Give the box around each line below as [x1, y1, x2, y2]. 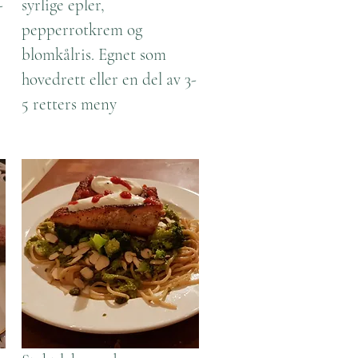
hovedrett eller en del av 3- [22, 70, 197, 89]
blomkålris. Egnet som [22, 45, 166, 65]
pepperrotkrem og [22, 20, 142, 40]
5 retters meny [22, 94, 117, 114]
